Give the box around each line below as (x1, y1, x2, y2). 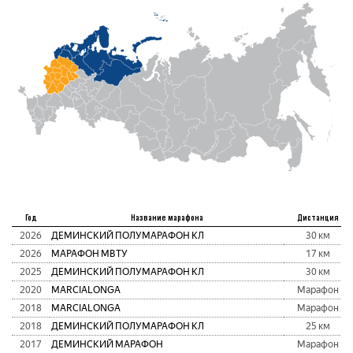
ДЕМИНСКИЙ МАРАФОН (51, 338, 163, 350)
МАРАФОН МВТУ (51, 247, 128, 259)
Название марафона (130, 211, 203, 222)
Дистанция (296, 211, 339, 222)
